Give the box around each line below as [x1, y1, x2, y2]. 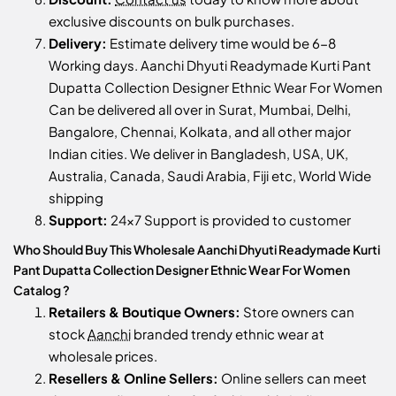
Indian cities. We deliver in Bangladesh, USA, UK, [49, 145, 348, 163]
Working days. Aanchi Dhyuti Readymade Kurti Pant [49, 57, 371, 74]
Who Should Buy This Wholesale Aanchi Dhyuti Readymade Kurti [13, 241, 380, 258]
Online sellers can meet [218, 369, 367, 387]
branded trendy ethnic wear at [131, 325, 324, 343]
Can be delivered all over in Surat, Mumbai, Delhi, [49, 101, 351, 118]
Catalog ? [13, 282, 70, 299]
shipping [49, 189, 103, 207]
